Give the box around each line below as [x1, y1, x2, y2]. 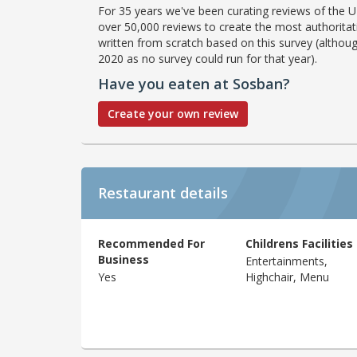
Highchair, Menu [245, 269, 329, 284]
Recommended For [98, 236, 205, 252]
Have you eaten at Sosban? [98, 74, 290, 94]
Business [98, 252, 149, 268]
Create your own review [108, 106, 238, 122]
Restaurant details [98, 183, 228, 203]
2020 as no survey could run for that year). [98, 51, 317, 67]
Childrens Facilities [245, 236, 353, 252]
